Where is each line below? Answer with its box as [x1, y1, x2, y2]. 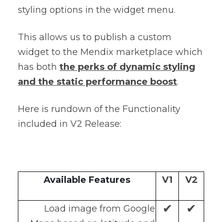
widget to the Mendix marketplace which [18, 46, 203, 57]
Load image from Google [44, 203, 155, 214]
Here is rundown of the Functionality [18, 104, 180, 115]
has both [18, 61, 59, 72]
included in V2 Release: [18, 118, 121, 130]
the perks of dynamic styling [59, 61, 195, 72]
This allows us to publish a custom [18, 31, 171, 43]
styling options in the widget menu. [18, 4, 175, 15]
